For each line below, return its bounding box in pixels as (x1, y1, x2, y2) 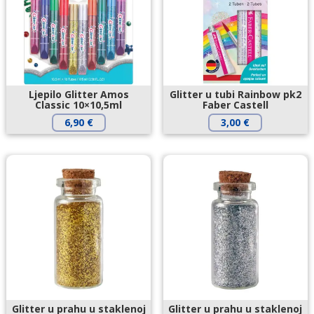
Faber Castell (202, 98, 268, 112)
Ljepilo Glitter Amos (28, 88, 129, 102)
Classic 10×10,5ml (35, 98, 123, 112)
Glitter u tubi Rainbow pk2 (169, 88, 301, 102)
